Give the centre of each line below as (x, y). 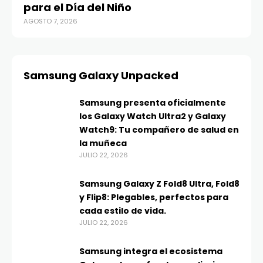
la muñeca (103, 144)
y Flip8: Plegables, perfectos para (154, 198)
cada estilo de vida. (123, 211)
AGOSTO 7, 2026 (50, 21)
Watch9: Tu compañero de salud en (159, 130)
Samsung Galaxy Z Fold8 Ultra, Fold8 (159, 184)
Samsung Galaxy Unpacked (101, 76)
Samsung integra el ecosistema (151, 252)
